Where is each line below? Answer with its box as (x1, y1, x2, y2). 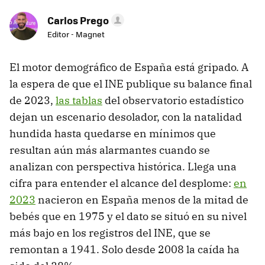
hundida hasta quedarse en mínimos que (9, 127, 216, 141)
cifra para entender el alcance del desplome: (9, 176, 234, 190)
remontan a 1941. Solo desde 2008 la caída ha (9, 243, 240, 257)
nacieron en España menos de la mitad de (35, 193, 248, 207)
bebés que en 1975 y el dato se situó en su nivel (9, 209, 247, 224)
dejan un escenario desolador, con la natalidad (9, 110, 242, 124)
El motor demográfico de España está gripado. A (9, 60, 248, 75)
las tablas (56, 93, 102, 108)
